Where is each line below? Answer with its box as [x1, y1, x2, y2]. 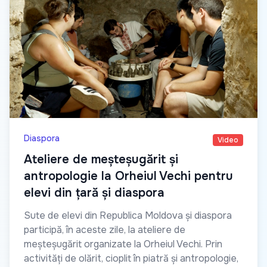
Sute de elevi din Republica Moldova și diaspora [24, 209, 232, 222]
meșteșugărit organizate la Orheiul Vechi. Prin [24, 238, 222, 251]
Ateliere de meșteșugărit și [24, 152, 178, 167]
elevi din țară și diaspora [24, 185, 164, 201]
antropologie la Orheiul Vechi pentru [24, 169, 233, 184]
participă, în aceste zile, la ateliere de [24, 223, 185, 237]
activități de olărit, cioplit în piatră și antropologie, [24, 252, 238, 265]
